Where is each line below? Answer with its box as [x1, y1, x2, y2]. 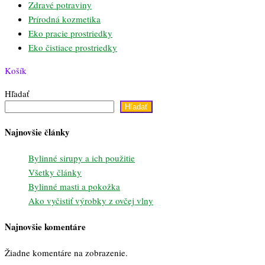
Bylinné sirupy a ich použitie [28, 151, 135, 164]
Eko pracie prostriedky [28, 27, 112, 39]
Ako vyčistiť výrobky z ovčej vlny [28, 194, 153, 206]
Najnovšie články [5, 125, 70, 138]
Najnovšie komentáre [5, 219, 86, 233]
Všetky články [28, 166, 82, 178]
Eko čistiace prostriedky [28, 41, 117, 53]
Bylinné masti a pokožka [28, 180, 120, 192]
